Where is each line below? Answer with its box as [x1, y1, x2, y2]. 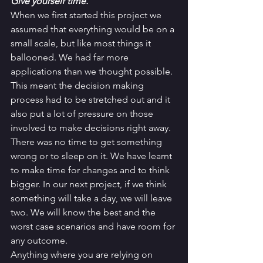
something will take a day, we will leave [11, 193, 174, 204]
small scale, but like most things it [11, 38, 153, 49]
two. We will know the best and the [11, 207, 158, 218]
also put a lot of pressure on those [11, 108, 156, 120]
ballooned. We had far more [11, 52, 131, 63]
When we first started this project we [11, 9, 164, 21]
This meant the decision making [11, 80, 146, 92]
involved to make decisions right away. [11, 122, 173, 134]
